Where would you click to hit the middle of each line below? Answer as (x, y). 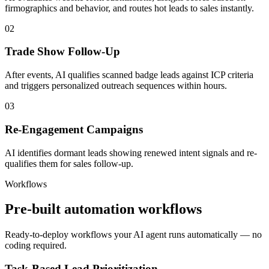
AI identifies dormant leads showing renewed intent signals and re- (131, 153)
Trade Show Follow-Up (62, 52)
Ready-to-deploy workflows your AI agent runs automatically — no (133, 235)
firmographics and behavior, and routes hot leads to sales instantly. (129, 8)
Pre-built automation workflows (103, 209)
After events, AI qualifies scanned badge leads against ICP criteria (129, 75)
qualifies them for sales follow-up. (69, 163)
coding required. (36, 246)
